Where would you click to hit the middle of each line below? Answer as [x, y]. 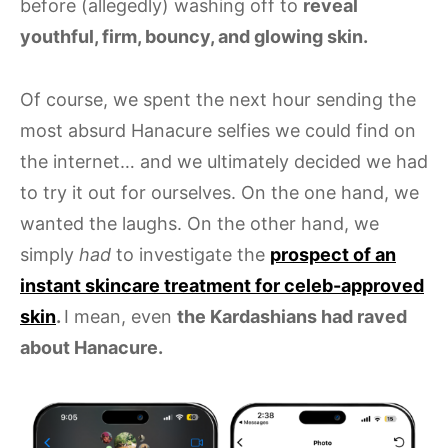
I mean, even [120, 316]
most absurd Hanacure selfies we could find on [218, 130]
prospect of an [333, 254]
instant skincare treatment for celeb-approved [222, 285]
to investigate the [190, 254]
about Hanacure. [93, 347]
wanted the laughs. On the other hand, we [199, 223]
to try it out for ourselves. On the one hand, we [219, 192]
